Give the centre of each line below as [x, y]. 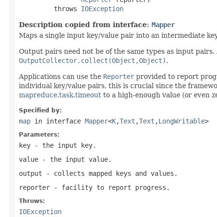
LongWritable [182, 121]
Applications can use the [61, 76]
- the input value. [75, 159]
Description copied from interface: [85, 24]
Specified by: [40, 110]
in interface [58, 121]
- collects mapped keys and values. [110, 173]
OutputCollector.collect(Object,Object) [93, 60]
